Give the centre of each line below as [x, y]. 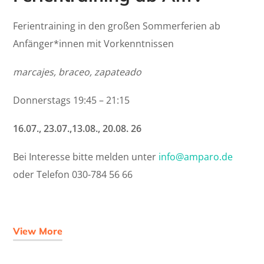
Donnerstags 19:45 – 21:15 [72, 100]
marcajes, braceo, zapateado [77, 72]
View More [38, 231]
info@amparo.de [196, 157]
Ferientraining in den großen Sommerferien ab [117, 26]
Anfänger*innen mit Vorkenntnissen [94, 44]
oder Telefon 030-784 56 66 [73, 175]
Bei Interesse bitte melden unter [86, 157]
